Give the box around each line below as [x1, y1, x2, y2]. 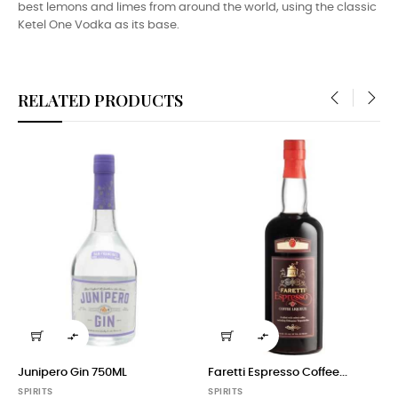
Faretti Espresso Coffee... [208, 366, 347, 378]
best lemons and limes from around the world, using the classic [18, 2, 377, 14]
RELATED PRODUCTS [18, 89, 183, 112]
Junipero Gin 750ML [18, 366, 127, 378]
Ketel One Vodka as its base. [18, 20, 179, 32]
